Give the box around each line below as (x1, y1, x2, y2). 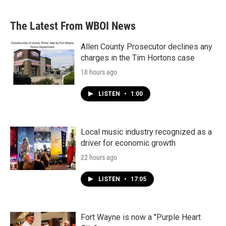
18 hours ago (81, 68, 117, 76)
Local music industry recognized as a (81, 127, 212, 137)
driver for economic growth (81, 138, 176, 148)
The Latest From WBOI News (10, 20, 136, 32)
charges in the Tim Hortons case (81, 53, 195, 63)
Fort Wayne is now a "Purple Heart (81, 212, 201, 222)
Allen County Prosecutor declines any (81, 42, 212, 51)
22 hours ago (81, 153, 117, 161)
